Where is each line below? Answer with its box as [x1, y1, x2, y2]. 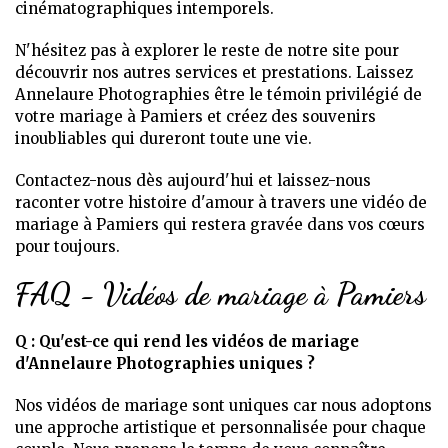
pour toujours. [15, 237, 120, 256]
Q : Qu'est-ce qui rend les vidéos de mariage [15, 332, 359, 351]
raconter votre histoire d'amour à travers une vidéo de [15, 193, 427, 212]
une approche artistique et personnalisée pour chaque [15, 418, 426, 437]
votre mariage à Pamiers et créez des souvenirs [15, 107, 376, 126]
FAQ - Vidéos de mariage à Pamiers [15, 276, 426, 312]
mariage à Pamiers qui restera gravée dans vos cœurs [15, 215, 425, 234]
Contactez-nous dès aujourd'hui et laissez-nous [15, 171, 371, 190]
